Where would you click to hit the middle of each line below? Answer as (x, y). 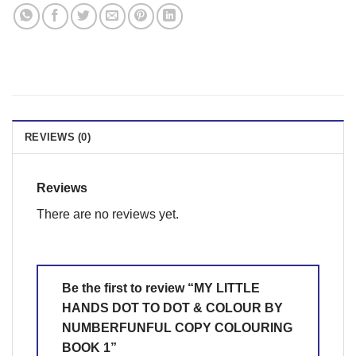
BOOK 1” (91, 348)
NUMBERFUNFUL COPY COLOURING (177, 328)
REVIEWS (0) (58, 137)
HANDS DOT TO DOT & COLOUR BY (172, 308)
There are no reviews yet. (108, 215)
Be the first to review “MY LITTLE (161, 288)
